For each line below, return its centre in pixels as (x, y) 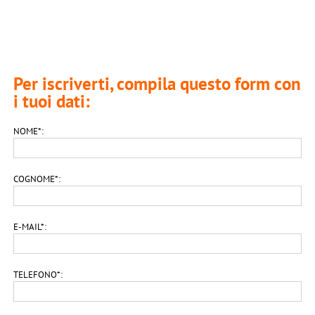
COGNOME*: (37, 179)
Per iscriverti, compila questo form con (157, 84)
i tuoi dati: (52, 102)
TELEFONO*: (38, 275)
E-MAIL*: (30, 227)
